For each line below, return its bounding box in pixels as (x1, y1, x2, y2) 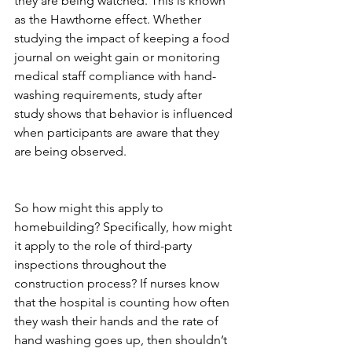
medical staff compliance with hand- (14, 68, 216, 83)
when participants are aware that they (14, 124, 222, 140)
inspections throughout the (14, 256, 170, 272)
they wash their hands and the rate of (14, 313, 222, 328)
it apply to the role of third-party (14, 237, 195, 253)
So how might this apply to (14, 200, 167, 215)
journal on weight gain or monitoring (14, 49, 223, 64)
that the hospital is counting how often (14, 294, 233, 310)
